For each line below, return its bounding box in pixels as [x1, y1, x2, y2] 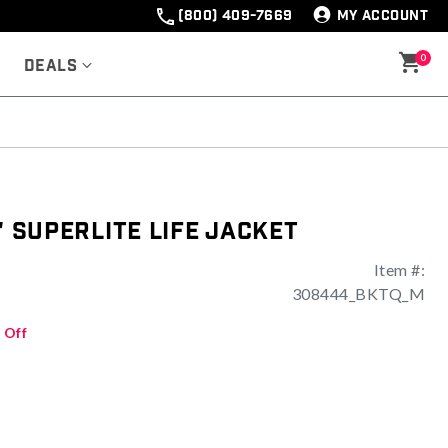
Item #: [373, 260, 425, 279]
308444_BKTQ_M [291, 284, 425, 303]
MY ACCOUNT [336, 7, 428, 25]
